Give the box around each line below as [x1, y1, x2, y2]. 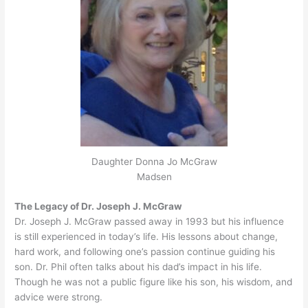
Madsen [136, 171, 172, 183]
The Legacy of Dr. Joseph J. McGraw [14, 200, 183, 212]
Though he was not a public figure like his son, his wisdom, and [14, 276, 293, 287]
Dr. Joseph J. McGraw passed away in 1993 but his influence [14, 215, 285, 227]
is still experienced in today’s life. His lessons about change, [14, 230, 278, 242]
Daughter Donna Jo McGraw [91, 156, 217, 168]
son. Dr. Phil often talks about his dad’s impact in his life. [14, 261, 263, 272]
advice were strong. [14, 291, 103, 302]
